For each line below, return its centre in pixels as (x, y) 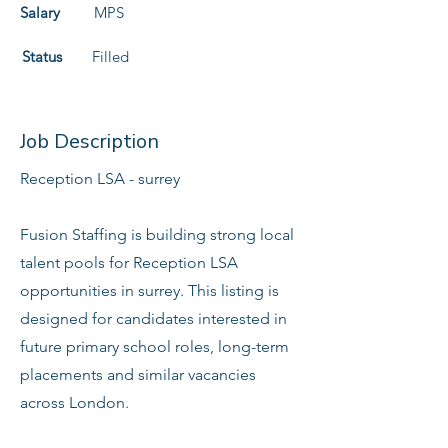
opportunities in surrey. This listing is (149, 290)
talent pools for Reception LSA (129, 262)
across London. (74, 402)
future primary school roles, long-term (154, 346)
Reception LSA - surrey (100, 178)
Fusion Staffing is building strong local (157, 234)
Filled (110, 56)
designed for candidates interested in (153, 318)
